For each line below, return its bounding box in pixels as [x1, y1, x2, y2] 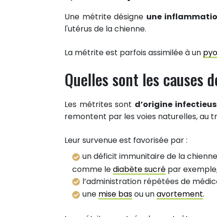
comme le [72, 163, 113, 175]
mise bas [98, 188, 132, 200]
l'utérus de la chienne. [64, 23, 146, 34]
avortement [156, 188, 203, 200]
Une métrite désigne [64, 11, 147, 22]
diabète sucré [113, 163, 166, 175]
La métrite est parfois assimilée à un [64, 47, 203, 58]
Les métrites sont [64, 99, 135, 110]
